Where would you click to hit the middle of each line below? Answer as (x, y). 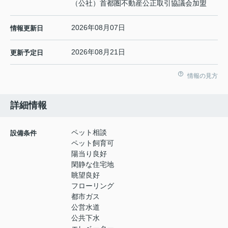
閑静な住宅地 (93, 164)
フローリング (93, 186)
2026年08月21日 (98, 52)
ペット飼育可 (93, 143)
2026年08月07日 (98, 27)
